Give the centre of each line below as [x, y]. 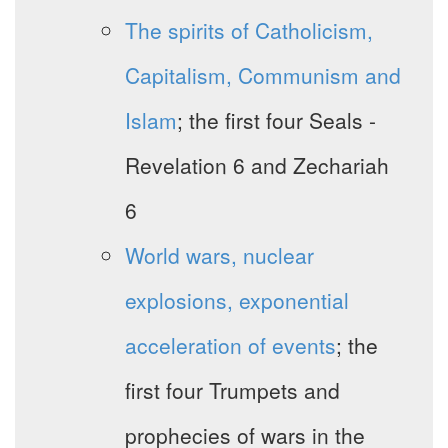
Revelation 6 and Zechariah [257, 165]
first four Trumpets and [232, 390]
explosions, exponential [237, 300]
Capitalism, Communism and [263, 75]
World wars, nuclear [219, 255]
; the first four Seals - [276, 120]
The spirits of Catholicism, [249, 30]
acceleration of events [230, 345]
